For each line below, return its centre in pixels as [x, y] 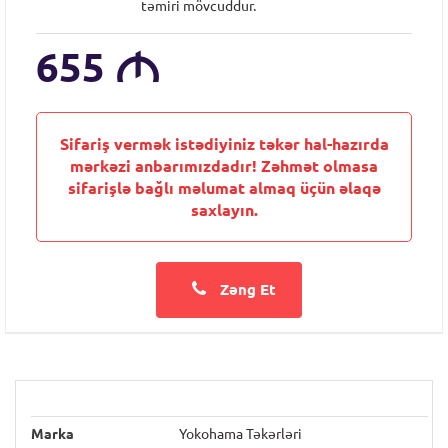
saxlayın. [224, 210]
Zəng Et [246, 289]
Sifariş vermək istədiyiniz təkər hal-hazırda [224, 144]
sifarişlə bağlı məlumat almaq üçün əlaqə [224, 188]
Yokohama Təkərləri [240, 434]
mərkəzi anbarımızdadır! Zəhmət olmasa [224, 166]
